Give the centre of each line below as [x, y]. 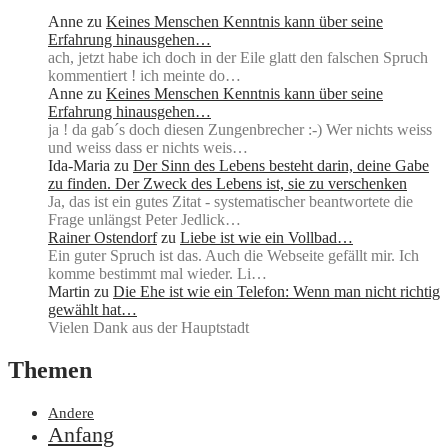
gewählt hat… [92, 310]
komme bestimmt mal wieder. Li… [157, 274]
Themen [50, 370]
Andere [71, 413]
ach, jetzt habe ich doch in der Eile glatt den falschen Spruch [238, 58]
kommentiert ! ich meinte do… [144, 76]
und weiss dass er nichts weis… [148, 148]
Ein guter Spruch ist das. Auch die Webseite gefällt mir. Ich [233, 256]
